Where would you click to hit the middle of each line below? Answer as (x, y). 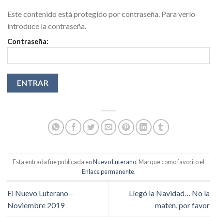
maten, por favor (182, 205)
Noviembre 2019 (36, 205)
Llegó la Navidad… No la (169, 193)
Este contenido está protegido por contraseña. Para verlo (101, 14)
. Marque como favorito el (170, 162)
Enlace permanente (108, 171)
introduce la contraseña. (47, 26)
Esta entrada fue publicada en (53, 162)
